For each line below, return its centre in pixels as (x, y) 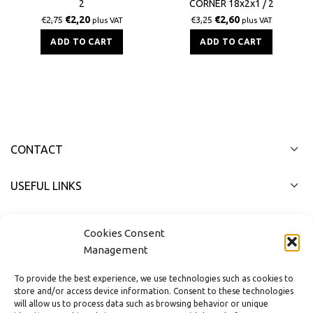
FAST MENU (41, 223)
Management (116, 250)
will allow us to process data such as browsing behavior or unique (141, 304)
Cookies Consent (124, 233)
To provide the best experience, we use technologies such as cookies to (154, 278)
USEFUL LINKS (46, 186)
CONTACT (37, 150)
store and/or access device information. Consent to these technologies (154, 291)
